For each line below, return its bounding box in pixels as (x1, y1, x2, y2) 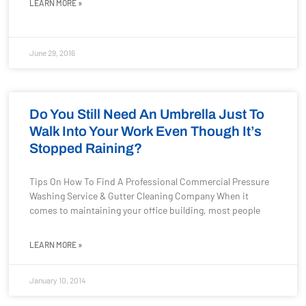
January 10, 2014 (29, 275, 87, 285)
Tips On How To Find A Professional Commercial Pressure (29, 176, 270, 187)
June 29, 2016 (29, 48, 76, 57)
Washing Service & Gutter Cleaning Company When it (29, 190, 249, 201)
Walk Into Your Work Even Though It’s (29, 124, 262, 139)
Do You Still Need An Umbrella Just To (29, 107, 265, 122)
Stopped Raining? (29, 141, 143, 156)
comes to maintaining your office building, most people (29, 204, 261, 216)
